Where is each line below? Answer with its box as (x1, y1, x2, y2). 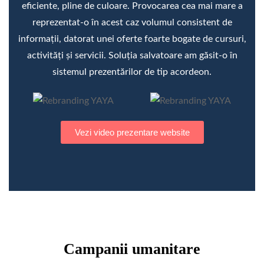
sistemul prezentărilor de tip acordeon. (52, 67, 212, 77)
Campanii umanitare (64, 240, 200, 258)
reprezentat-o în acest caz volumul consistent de (32, 17, 232, 27)
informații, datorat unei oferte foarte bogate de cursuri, (18, 34, 246, 44)
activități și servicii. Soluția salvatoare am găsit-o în (27, 50, 237, 60)
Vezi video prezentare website (74, 127, 190, 137)
